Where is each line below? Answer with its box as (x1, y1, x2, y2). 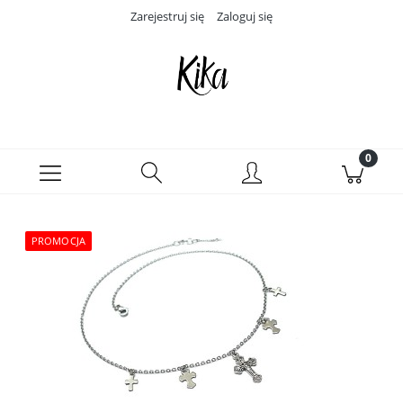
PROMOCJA (31, 234, 85, 247)
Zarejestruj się (130, 8, 204, 24)
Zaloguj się (217, 8, 273, 24)
